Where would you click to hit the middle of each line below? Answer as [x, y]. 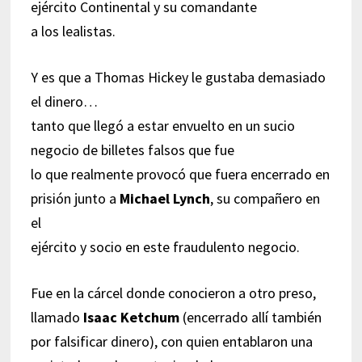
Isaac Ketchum [131, 317]
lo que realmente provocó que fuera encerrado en [180, 174]
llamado [57, 317]
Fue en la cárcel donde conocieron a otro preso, [173, 293]
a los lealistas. [73, 31]
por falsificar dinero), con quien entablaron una [171, 341]
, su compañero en [265, 198]
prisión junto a [75, 198]
